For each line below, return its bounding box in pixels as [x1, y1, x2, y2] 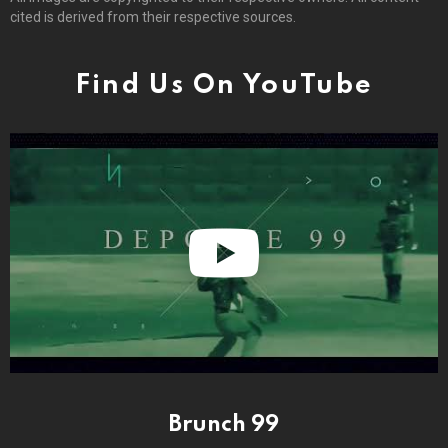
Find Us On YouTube [74, 71, 374, 99]
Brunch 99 [169, 414, 279, 437]
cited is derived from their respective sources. [10, 8, 296, 25]
